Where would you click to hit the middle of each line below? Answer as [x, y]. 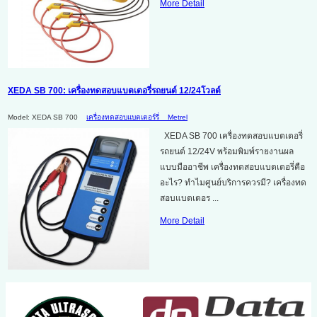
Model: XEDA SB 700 [43, 117]
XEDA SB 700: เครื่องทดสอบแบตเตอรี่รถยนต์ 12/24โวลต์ [114, 90]
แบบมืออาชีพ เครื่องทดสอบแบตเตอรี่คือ [232, 167]
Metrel [178, 117]
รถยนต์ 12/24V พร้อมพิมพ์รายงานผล [227, 151]
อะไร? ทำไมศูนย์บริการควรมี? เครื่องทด [233, 182]
